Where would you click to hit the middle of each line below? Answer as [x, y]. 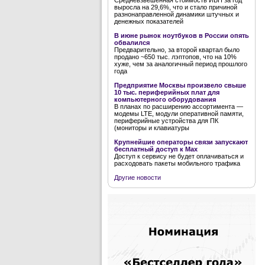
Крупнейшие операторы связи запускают [181, 142]
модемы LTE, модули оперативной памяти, [179, 114]
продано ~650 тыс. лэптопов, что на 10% [175, 57]
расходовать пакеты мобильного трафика [177, 163]
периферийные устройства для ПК [166, 121]
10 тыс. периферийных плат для [167, 92]
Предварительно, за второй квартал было [177, 50]
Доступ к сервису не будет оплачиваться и [179, 156]
